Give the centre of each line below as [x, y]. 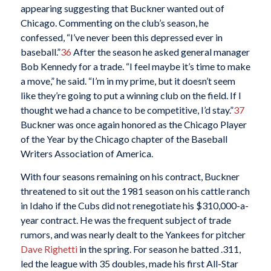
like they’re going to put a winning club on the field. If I [131, 96]
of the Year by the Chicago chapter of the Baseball [124, 139]
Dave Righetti [49, 249]
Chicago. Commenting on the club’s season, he [114, 23]
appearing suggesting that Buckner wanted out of [122, 8]
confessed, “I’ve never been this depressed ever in [121, 38]
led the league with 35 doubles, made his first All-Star [129, 263]
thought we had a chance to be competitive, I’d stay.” [127, 110]
